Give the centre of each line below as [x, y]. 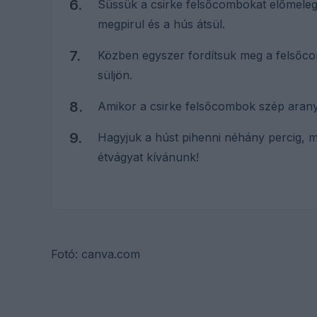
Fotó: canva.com [96, 254]
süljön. [115, 75]
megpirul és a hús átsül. [161, 24]
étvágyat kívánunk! [148, 157]
